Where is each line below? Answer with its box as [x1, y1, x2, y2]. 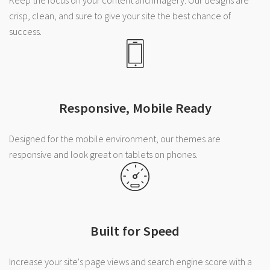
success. [9, 25, 42, 37]
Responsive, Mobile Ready [58, 99, 212, 117]
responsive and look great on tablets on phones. [9, 148, 198, 160]
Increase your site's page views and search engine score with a [9, 255, 252, 268]
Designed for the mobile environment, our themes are [9, 132, 221, 145]
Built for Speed [90, 222, 180, 240]
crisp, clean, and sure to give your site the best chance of [9, 9, 231, 22]
